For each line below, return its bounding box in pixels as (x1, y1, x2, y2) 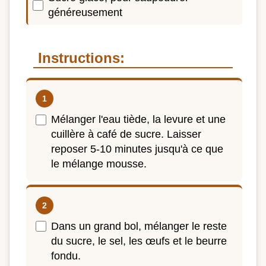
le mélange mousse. (51, 158, 147, 170)
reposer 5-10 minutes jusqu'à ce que (51, 143, 223, 156)
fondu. (51, 250, 81, 262)
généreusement (48, 7, 122, 19)
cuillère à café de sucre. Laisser (51, 128, 201, 141)
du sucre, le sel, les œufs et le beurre (51, 235, 227, 247)
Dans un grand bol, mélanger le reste (51, 220, 227, 232)
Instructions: (38, 50, 125, 66)
